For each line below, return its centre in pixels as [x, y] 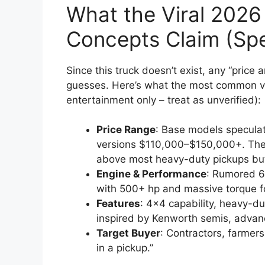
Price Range [126, 130]
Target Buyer [128, 233]
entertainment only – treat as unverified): [164, 100]
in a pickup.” [125, 248]
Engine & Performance [151, 174]
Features [118, 204]
